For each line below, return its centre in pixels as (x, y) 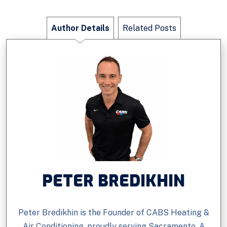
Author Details (80, 28)
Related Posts (149, 28)
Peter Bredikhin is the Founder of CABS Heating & (113, 213)
